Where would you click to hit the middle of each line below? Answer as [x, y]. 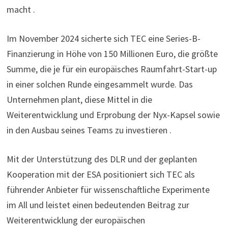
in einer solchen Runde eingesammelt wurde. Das [100, 84]
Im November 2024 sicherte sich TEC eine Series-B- [104, 38]
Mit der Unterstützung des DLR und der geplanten [102, 159]
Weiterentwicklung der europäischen [76, 220]
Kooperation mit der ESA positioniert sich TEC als [101, 174]
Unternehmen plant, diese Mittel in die [80, 99]
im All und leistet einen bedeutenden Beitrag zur [98, 205]
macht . [21, 9]
